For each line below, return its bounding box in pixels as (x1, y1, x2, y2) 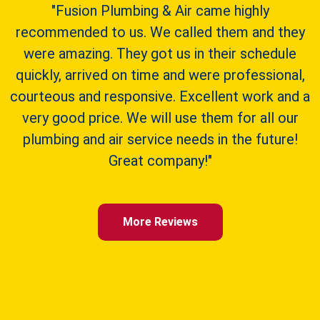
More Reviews (122, 215, 198, 229)
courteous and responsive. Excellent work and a (10, 88, 310, 106)
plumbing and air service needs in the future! (22, 131, 298, 149)
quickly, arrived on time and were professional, (15, 66, 305, 84)
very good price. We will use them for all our (21, 109, 299, 127)
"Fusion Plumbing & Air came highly (51, 2, 269, 20)
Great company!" (108, 152, 212, 170)
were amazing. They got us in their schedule (24, 45, 296, 63)
